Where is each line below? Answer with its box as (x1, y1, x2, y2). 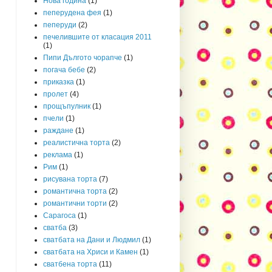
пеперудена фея (43, 8, 101, 17)
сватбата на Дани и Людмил (43, 235, 140, 244)
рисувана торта (43, 174, 97, 183)
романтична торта (43, 186, 107, 195)
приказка (43, 77, 74, 86)
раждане (43, 126, 73, 135)
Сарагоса (43, 211, 76, 220)
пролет (43, 89, 68, 98)
